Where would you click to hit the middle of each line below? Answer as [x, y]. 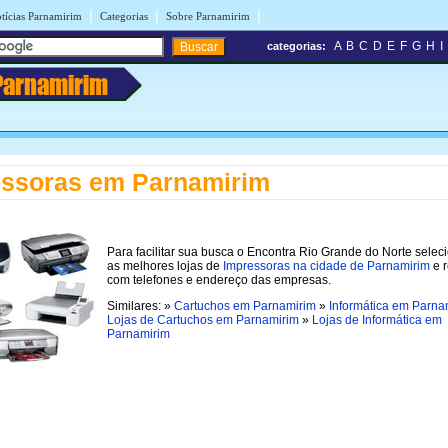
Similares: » [140, 305]
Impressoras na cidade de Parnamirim [326, 265]
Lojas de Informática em [377, 319]
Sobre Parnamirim [208, 16]
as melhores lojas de [165, 265]
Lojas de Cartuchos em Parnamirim [203, 319]
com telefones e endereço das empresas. [219, 279]
